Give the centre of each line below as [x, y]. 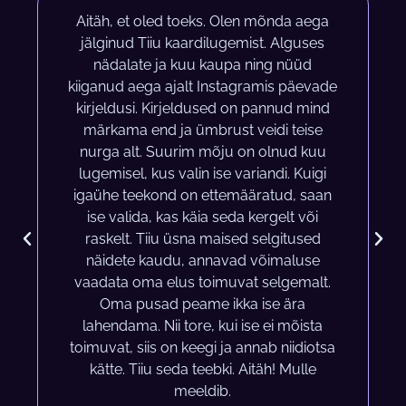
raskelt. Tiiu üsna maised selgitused [203, 239]
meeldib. [203, 391]
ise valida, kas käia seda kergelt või [203, 217]
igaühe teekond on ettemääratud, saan [203, 196]
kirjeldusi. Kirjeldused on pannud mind [203, 109]
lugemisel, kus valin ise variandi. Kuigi [203, 174]
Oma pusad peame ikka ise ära [203, 304]
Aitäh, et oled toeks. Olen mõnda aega [203, 22]
